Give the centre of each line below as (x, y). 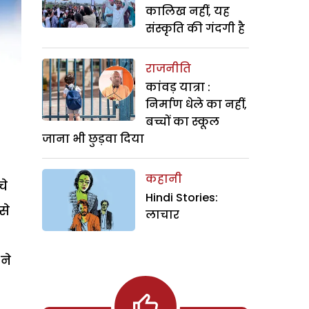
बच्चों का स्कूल (182, 122)
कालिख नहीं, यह (188, 11)
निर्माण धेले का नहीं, (196, 104)
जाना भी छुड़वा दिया (93, 139)
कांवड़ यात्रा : (178, 87)
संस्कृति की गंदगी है (195, 29)
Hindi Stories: (182, 198)
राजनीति (168, 69)
